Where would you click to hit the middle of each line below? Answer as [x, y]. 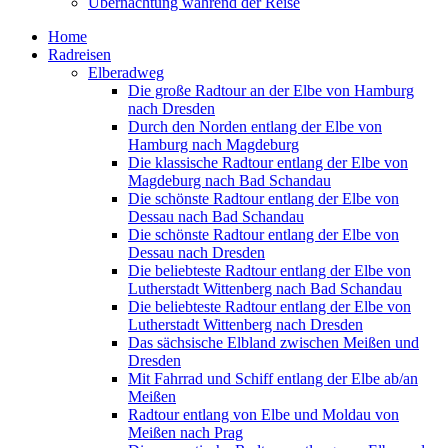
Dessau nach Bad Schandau [216, 216]
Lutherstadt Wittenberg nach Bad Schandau [265, 288]
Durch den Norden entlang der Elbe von [255, 126]
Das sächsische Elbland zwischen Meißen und [273, 342]
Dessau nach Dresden [196, 252]
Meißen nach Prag [185, 432]
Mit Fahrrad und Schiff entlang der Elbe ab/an [273, 378]
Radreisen [79, 54]
